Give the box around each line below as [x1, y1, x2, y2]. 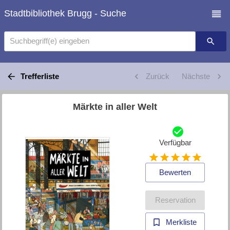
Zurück [145, 71, 169, 81]
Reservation [155, 196, 196, 205]
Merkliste [166, 218, 197, 227]
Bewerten [159, 168, 191, 177]
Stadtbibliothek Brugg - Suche [4, 8, 126, 19]
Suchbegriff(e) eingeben [9, 36, 89, 46]
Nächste [181, 71, 210, 81]
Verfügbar [159, 138, 191, 147]
